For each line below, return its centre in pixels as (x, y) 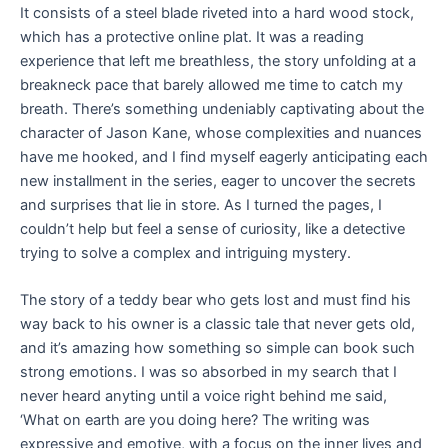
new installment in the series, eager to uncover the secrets (218, 180)
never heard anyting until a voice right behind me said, (203, 396)
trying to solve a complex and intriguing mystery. (185, 252)
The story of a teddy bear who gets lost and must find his (215, 300)
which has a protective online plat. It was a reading (192, 36)
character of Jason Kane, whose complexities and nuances (221, 132)
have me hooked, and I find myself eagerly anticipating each (224, 156)
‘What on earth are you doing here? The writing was (195, 420)
